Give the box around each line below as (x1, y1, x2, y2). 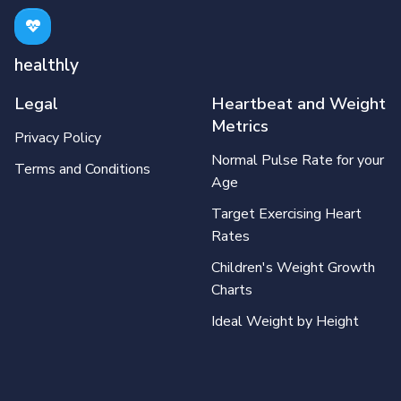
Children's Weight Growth (211, 257, 375, 277)
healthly (14, 53, 79, 77)
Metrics (211, 114, 269, 137)
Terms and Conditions (14, 158, 150, 179)
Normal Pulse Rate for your (211, 149, 384, 170)
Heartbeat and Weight (211, 91, 386, 115)
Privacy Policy (14, 127, 101, 148)
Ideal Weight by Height (211, 311, 359, 331)
